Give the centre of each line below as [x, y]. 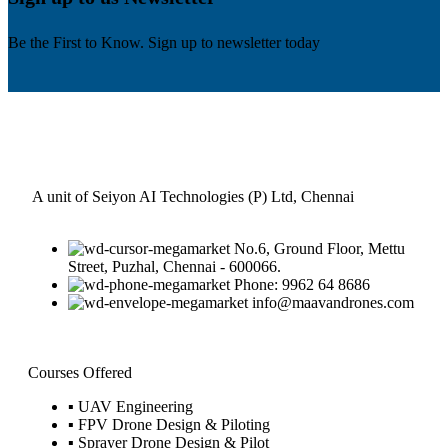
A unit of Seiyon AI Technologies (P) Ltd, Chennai [193, 196]
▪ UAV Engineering [130, 406]
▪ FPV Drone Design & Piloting [169, 424]
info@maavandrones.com [333, 302]
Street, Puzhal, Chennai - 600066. [174, 266]
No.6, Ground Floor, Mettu [319, 248]
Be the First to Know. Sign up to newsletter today [164, 42]
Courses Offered [80, 372]
